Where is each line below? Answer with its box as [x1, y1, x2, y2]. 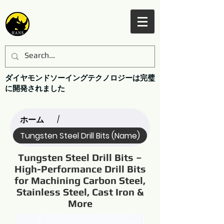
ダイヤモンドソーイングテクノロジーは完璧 [5, 73, 155, 82]
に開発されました [5, 84, 65, 92]
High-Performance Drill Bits [14, 163, 146, 174]
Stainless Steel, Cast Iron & [16, 186, 143, 197]
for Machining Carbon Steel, [14, 174, 145, 186]
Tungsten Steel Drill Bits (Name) [20, 129, 140, 141]
